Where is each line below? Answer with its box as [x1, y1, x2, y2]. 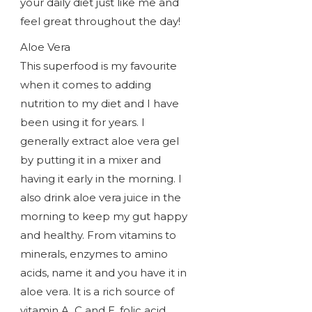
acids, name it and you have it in [19, 266, 187, 280]
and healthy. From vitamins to [19, 228, 176, 242]
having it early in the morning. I [19, 172, 182, 186]
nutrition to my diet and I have [19, 97, 179, 111]
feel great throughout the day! [19, 15, 180, 29]
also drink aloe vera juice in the [19, 191, 181, 205]
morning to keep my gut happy [19, 210, 187, 224]
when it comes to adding [19, 78, 151, 92]
